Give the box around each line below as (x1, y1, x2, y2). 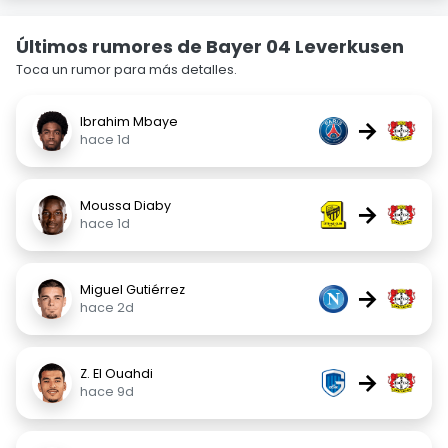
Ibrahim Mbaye (80, 113, 178, 130)
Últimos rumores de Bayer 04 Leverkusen (16, 34, 404, 59)
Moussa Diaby (80, 197, 171, 214)
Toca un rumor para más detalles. (16, 61, 237, 78)
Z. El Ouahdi (80, 365, 153, 382)
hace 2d (80, 299, 134, 316)
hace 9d (80, 383, 134, 400)
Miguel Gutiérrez (80, 281, 185, 298)
